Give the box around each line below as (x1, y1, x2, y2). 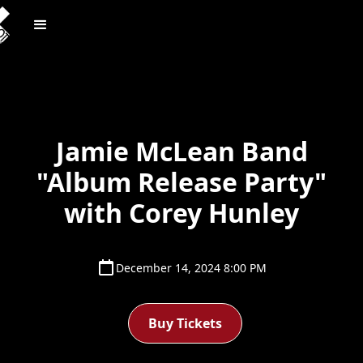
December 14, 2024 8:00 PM (116, 259, 267, 275)
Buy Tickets (147, 314, 222, 332)
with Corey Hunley (64, 195, 299, 230)
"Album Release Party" (36, 164, 327, 199)
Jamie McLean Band (55, 134, 308, 169)
